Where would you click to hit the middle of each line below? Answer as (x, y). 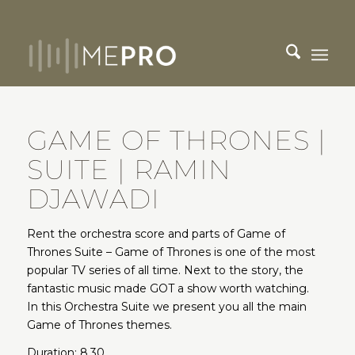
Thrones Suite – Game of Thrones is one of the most (171, 252)
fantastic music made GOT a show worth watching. (168, 288)
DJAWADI (93, 199)
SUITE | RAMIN (129, 170)
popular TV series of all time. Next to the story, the (165, 270)
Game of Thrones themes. (99, 325)
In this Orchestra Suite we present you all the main (166, 307)
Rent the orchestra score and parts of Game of (156, 234)
